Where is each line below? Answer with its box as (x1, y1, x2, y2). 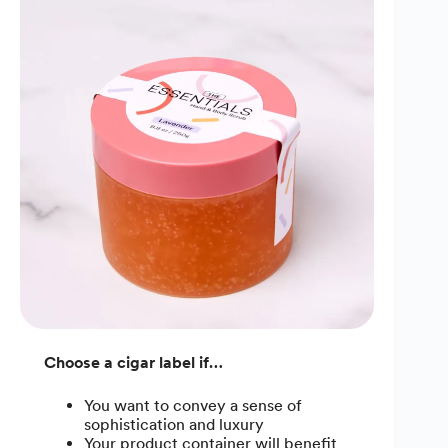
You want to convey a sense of (84, 395, 302, 415)
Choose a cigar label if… (44, 352, 223, 372)
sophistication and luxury (84, 414, 264, 434)
